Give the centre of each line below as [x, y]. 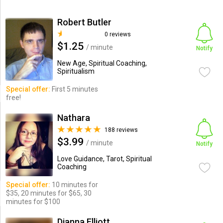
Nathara [73, 118]
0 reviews [117, 34]
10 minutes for [74, 185]
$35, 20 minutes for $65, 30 [49, 193]
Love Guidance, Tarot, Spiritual [104, 159]
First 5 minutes [74, 89]
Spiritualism [76, 71]
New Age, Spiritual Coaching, [102, 63]
